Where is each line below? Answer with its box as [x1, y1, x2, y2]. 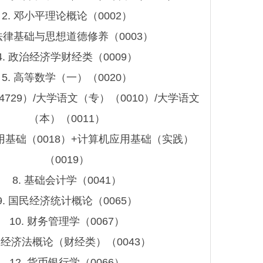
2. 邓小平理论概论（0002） [2, 10, 132, 22]
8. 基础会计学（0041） [12, 174, 122, 187]
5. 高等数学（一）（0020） [2, 72, 132, 84]
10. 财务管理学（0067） [9, 215, 124, 228]
